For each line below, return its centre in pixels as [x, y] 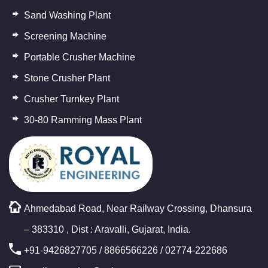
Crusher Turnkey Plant [71, 99]
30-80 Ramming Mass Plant [83, 120]
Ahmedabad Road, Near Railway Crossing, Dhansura [138, 208]
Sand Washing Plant [67, 16]
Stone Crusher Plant [67, 78]
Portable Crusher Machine [80, 57]
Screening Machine [65, 36]
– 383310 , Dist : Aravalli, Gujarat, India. [107, 229]
